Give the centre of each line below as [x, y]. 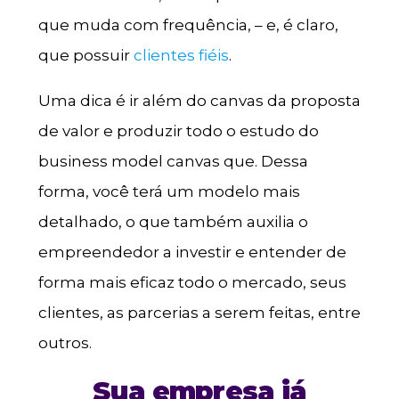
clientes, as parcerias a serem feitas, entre [199, 313]
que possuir [85, 56]
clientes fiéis [181, 56]
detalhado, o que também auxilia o [173, 222]
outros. [65, 343]
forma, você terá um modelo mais [169, 192]
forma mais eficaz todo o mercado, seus [192, 283]
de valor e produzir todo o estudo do [178, 131]
